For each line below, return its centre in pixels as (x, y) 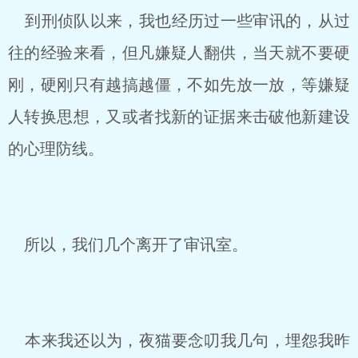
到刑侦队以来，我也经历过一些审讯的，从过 (179, 21)
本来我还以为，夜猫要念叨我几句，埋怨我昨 (179, 340)
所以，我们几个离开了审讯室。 (128, 245)
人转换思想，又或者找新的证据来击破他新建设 (179, 117)
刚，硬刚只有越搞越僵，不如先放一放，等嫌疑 (179, 85)
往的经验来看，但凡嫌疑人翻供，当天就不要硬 (179, 53)
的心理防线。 (56, 149)
